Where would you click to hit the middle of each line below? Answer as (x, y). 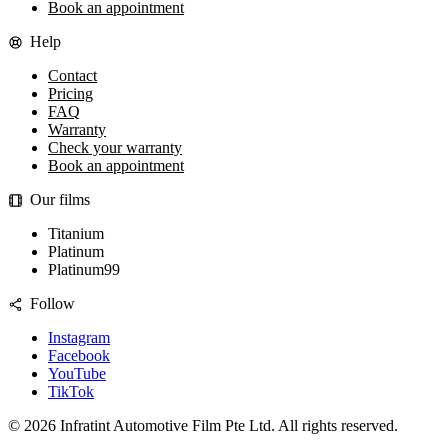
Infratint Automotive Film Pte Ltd (165, 426)
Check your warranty (115, 148)
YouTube (77, 374)
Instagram (79, 338)
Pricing (70, 94)
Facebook (79, 356)
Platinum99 (84, 270)
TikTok (71, 392)
